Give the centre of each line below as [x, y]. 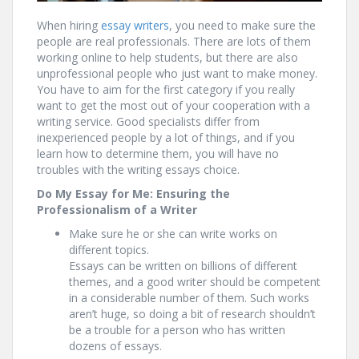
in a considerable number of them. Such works [189, 298]
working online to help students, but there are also [167, 57]
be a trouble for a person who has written [177, 330]
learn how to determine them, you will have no [158, 153]
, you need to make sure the [242, 25]
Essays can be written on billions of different [183, 266]
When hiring [69, 25]
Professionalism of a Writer [117, 210]
